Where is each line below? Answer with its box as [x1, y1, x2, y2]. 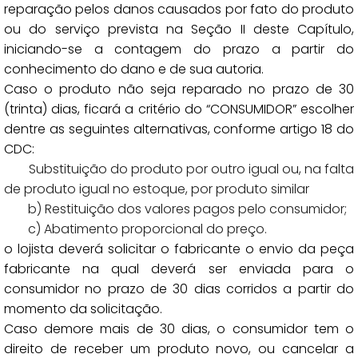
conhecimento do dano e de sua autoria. [4, 60, 264, 78]
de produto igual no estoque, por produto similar [4, 180, 309, 198]
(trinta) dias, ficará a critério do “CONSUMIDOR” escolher [4, 100, 354, 118]
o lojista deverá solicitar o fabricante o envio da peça [4, 240, 354, 258]
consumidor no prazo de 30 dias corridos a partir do [4, 280, 354, 298]
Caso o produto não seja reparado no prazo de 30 [4, 80, 354, 98]
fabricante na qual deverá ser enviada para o [4, 260, 354, 278]
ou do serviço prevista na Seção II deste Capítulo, [4, 20, 354, 38]
